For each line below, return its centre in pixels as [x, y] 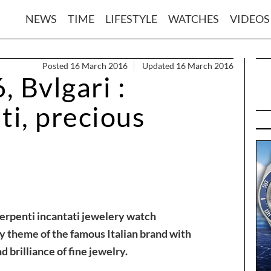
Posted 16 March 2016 [85, 65]
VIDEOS [250, 18]
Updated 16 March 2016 [188, 65]
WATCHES [194, 18]
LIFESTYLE [131, 18]
